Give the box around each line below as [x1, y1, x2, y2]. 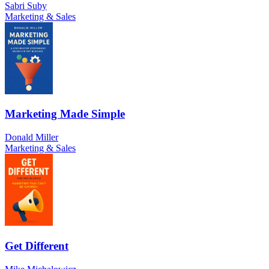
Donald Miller [5, 132, 58, 143]
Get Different [5, 239, 68, 252]
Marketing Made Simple [5, 107, 125, 121]
